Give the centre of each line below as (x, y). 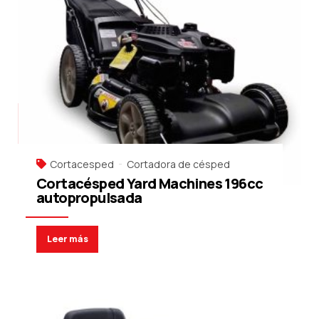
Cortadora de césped (178, 164)
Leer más (67, 239)
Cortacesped (82, 164)
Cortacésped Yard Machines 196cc (150, 184)
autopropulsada (89, 198)
